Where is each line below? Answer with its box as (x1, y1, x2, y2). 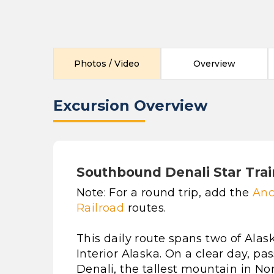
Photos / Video (74, 58, 140, 69)
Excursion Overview (53, 97, 207, 114)
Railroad (76, 201, 125, 215)
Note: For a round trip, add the (76, 186, 253, 199)
